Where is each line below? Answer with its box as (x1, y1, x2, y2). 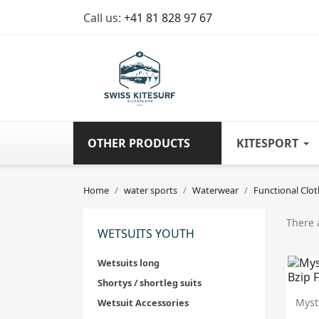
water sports (124, 184, 177, 197)
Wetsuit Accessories (98, 296, 189, 309)
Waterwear (192, 184, 239, 197)
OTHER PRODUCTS (88, 135, 190, 151)
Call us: (83, 10, 124, 26)
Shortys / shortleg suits (98, 276, 202, 289)
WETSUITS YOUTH (98, 226, 194, 241)
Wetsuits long (98, 256, 159, 269)
